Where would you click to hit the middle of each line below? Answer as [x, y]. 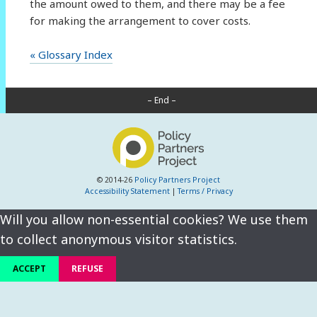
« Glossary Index [71, 54]
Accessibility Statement [127, 191]
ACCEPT [29, 269]
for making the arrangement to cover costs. [140, 20]
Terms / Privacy [205, 191]
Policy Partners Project [177, 179]
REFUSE [87, 269]
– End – [161, 100]
